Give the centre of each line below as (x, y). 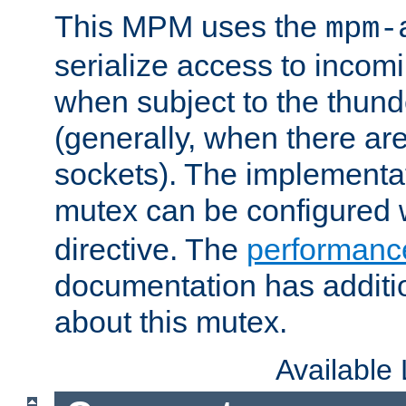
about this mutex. (171, 321)
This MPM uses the (190, 26)
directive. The (150, 249)
